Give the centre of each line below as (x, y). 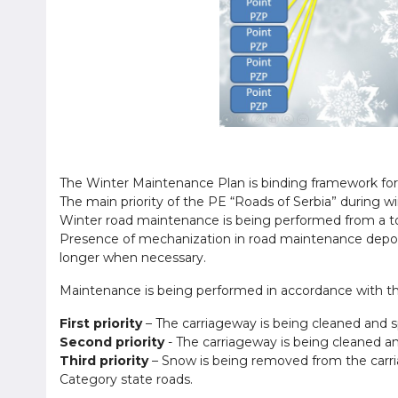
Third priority (104, 361)
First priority (101, 323)
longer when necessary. (135, 258)
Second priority (112, 342)
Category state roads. (126, 379)
